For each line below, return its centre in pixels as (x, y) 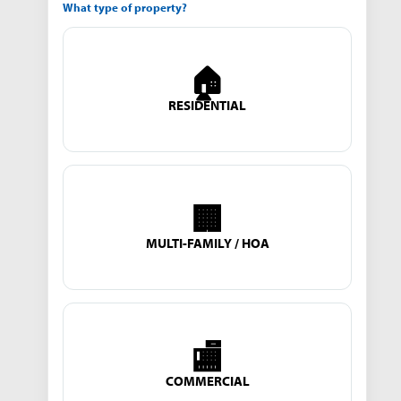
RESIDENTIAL (207, 106)
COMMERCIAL (207, 381)
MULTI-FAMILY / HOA (207, 243)
